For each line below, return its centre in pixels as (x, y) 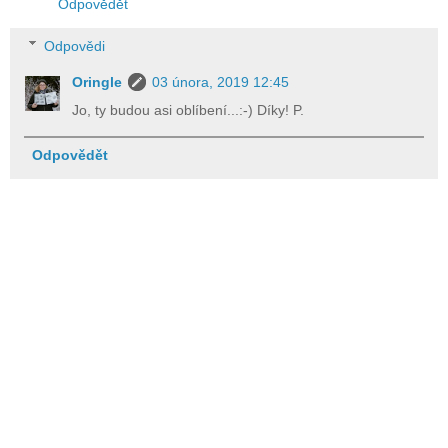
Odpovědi (75, 45)
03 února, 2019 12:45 (221, 81)
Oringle (97, 81)
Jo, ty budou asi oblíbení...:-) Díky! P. (188, 109)
